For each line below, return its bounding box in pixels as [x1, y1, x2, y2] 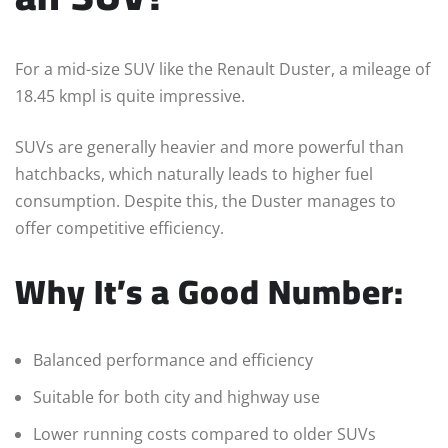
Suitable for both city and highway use [33, 386, 320, 409]
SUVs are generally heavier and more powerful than [15, 136, 404, 159]
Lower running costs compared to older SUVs [33, 423, 376, 446]
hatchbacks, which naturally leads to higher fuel [15, 163, 373, 186]
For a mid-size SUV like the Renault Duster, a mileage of [15, 58, 430, 81]
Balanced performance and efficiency [33, 349, 313, 372]
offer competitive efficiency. [15, 217, 224, 240]
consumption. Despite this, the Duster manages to [15, 190, 396, 213]
